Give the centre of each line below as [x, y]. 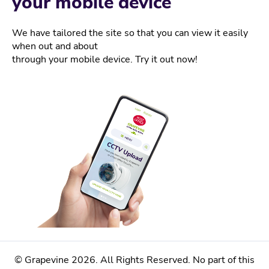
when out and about [55, 47]
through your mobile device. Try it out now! [105, 60]
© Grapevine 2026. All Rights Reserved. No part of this [134, 260]
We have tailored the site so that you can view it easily [130, 33]
